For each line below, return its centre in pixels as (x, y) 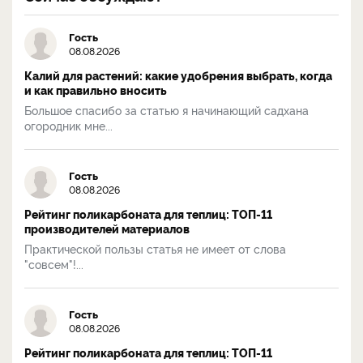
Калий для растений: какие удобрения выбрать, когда (178, 75)
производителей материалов (107, 228)
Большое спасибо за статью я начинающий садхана (167, 109)
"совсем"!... (54, 263)
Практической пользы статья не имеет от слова (155, 248)
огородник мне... (68, 125)
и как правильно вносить (96, 90)
